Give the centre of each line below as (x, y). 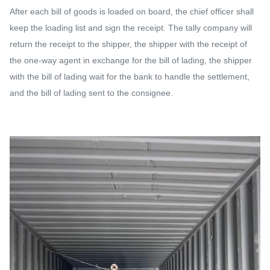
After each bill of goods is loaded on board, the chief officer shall (132, 11)
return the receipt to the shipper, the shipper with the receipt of (128, 44)
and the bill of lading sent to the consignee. (91, 93)
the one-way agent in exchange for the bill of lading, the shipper (131, 60)
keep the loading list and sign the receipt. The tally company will (131, 28)
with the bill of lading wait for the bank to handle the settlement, (130, 77)
